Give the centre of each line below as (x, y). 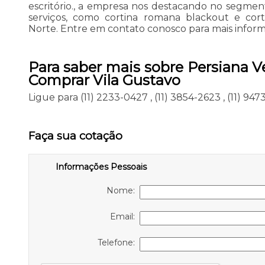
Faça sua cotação (75, 135)
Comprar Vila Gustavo (104, 80)
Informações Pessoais (101, 167)
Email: (125, 216)
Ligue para (54, 98)
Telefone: (118, 242)
